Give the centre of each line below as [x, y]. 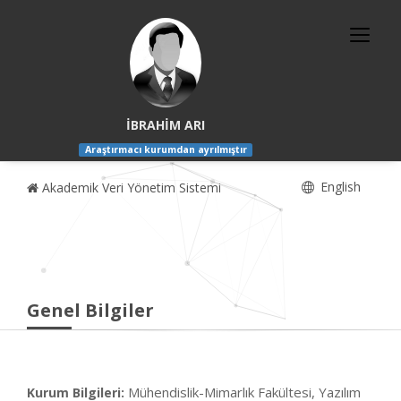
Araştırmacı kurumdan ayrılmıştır [166, 150]
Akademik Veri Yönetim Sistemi [130, 188]
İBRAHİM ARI [166, 125]
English [339, 187]
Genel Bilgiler [90, 311]
